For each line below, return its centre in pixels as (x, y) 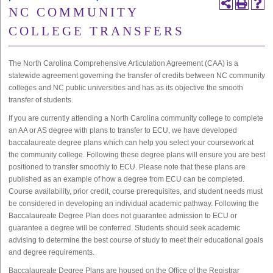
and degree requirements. (51, 252)
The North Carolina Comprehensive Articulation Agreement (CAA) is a (123, 63)
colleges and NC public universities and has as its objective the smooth (126, 88)
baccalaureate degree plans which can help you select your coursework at (131, 143)
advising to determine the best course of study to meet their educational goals (136, 240)
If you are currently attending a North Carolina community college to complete (136, 118)
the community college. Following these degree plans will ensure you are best (137, 155)
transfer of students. (41, 100)
